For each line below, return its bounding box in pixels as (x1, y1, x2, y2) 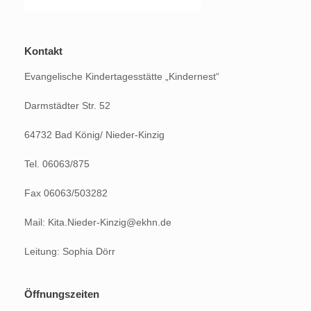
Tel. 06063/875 (24, 158, 90, 169)
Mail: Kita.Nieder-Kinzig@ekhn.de (24, 217, 171, 228)
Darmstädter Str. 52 (24, 100, 110, 111)
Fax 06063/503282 (24, 187, 108, 199)
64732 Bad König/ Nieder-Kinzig (24, 129, 165, 140)
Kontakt (24, 45, 62, 57)
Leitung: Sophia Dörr (24, 246, 115, 257)
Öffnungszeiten (24, 288, 99, 300)
